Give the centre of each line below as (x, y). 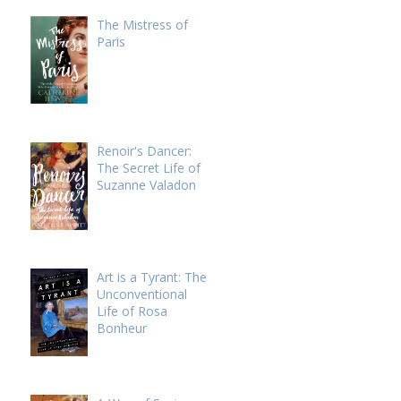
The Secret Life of (148, 167)
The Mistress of (142, 24)
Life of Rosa (132, 311)
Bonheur (121, 328)
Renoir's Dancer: (144, 150)
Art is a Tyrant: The (151, 277)
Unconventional (141, 294)
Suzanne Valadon (146, 184)
